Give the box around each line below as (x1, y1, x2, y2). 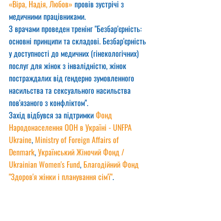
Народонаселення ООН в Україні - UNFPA (9, 121, 134, 133)
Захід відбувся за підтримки (9, 109, 96, 121)
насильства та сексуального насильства (9, 84, 133, 96)
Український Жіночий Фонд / (38, 146, 126, 158)
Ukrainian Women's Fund (9, 158, 80, 170)
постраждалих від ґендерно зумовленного (9, 72, 136, 84)
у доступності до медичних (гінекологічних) (9, 47, 141, 59)
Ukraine (9, 134, 32, 146)
